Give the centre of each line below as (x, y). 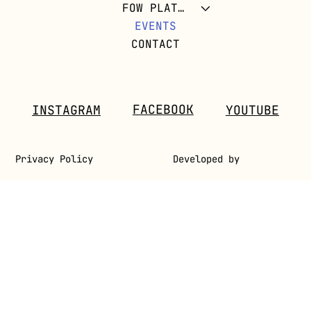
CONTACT (155, 44)
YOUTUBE (252, 110)
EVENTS (155, 26)
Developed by (207, 159)
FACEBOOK (163, 110)
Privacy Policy (54, 159)
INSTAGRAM (67, 110)
